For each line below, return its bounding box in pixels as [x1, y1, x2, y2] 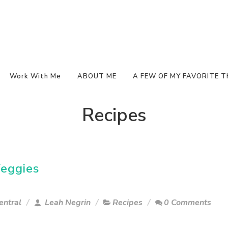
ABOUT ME [77, 72, 117, 81]
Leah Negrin [43, 197, 91, 208]
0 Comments [164, 197, 211, 208]
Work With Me [10, 72, 61, 81]
